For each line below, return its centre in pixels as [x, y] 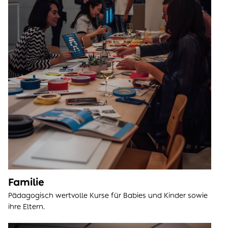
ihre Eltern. [26, 207]
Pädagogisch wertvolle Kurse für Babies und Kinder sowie [108, 196]
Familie [26, 182]
